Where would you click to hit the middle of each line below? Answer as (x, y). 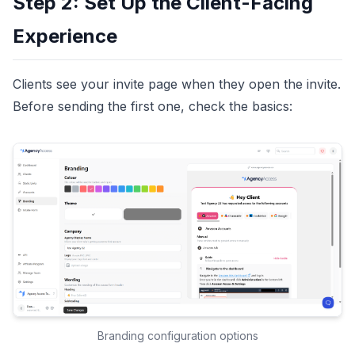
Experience (65, 36)
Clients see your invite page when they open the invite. (177, 84)
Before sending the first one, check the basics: (153, 107)
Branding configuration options (177, 336)
